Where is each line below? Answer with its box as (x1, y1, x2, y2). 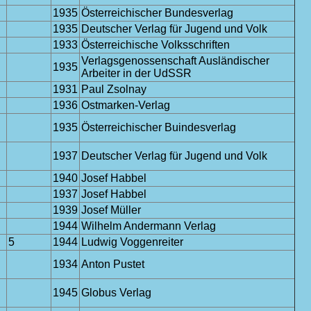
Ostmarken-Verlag (81, 99, 170, 111)
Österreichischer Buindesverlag (81, 121, 236, 133)
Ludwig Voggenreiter (81, 236, 183, 248)
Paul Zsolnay (81, 83, 146, 95)
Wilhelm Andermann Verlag (81, 220, 216, 232)
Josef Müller (81, 204, 141, 216)
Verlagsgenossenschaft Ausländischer (81, 55, 269, 67)
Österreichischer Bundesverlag (81, 7, 233, 19)
